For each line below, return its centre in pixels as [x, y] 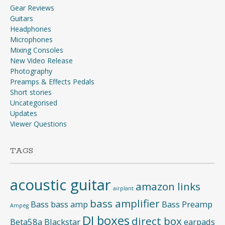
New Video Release [41, 60]
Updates [24, 113]
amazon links [168, 186]
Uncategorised [34, 102]
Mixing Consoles [37, 50]
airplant [123, 188]
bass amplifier [125, 203]
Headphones [31, 29]
